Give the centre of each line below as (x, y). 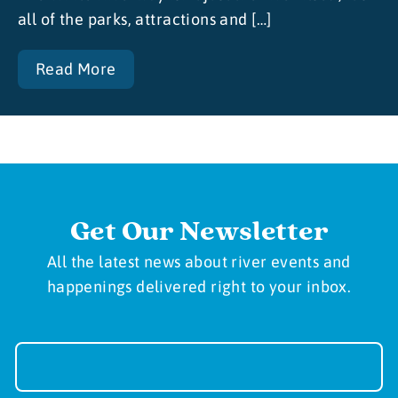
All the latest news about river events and (199, 262)
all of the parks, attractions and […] (145, 19)
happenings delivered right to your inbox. (199, 287)
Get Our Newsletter (199, 232)
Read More (76, 68)
